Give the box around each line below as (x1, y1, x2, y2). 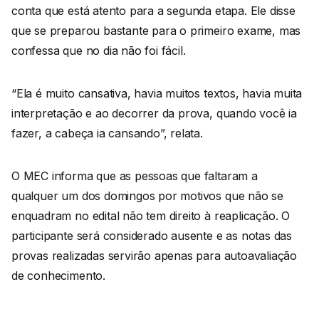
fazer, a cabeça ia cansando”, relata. (11, 126, 203, 141)
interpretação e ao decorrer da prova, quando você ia (11, 106, 298, 121)
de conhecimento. (11, 268, 109, 283)
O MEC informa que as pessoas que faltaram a (11, 169, 258, 184)
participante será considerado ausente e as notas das (11, 229, 293, 244)
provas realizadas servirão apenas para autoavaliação (11, 249, 298, 263)
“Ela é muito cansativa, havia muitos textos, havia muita (11, 86, 303, 101)
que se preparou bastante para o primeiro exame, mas (11, 23, 301, 38)
